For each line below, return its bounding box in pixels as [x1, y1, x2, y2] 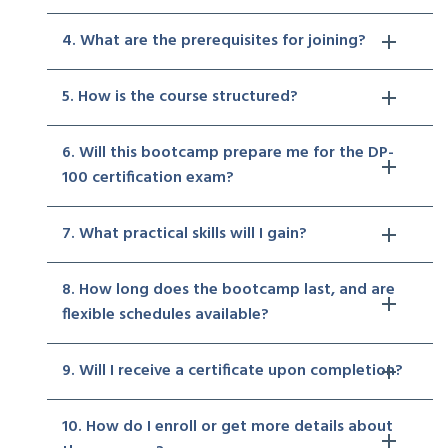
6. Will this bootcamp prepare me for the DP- [62, 139, 394, 166]
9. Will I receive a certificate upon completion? [62, 357, 403, 384]
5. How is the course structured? [62, 83, 298, 110]
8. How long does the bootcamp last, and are [62, 276, 395, 303]
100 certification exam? [62, 164, 234, 191]
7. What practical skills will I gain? [62, 220, 307, 247]
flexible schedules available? [62, 301, 269, 328]
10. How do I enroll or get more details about [62, 413, 393, 440]
